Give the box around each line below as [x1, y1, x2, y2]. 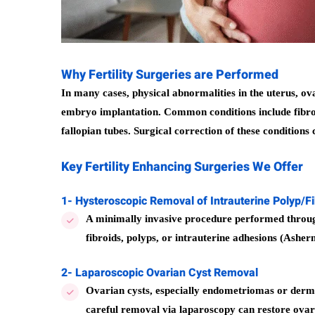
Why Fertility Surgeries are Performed [61, 65, 278, 84]
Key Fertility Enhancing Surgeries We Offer [61, 157, 303, 176]
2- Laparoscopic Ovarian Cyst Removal [61, 264, 258, 281]
